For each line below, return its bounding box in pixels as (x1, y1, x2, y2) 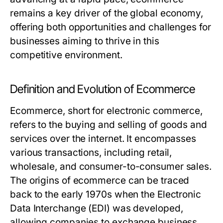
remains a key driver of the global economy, (10, 7, 203, 19)
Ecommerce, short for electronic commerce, (10, 105, 203, 116)
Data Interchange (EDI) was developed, (10, 203, 183, 214)
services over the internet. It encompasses (10, 133, 197, 144)
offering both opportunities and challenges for (10, 21, 211, 33)
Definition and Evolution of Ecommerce (10, 82, 195, 96)
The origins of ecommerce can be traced (10, 175, 190, 186)
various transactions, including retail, (10, 147, 172, 158)
